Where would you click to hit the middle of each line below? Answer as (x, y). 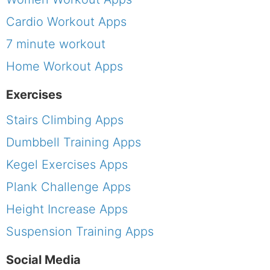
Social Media (43, 260)
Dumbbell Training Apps (74, 143)
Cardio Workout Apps (66, 22)
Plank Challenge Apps (68, 187)
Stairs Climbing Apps (65, 120)
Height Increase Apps (67, 209)
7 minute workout (56, 44)
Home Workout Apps (64, 67)
